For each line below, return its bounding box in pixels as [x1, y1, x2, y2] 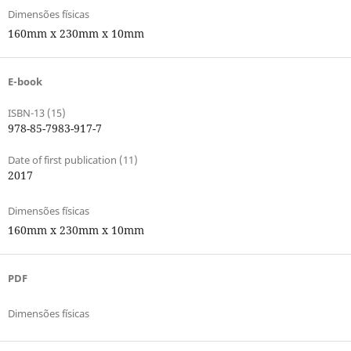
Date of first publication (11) [7, 152, 138, 167]
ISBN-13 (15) [7, 105, 66, 120]
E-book [7, 74, 42, 89]
